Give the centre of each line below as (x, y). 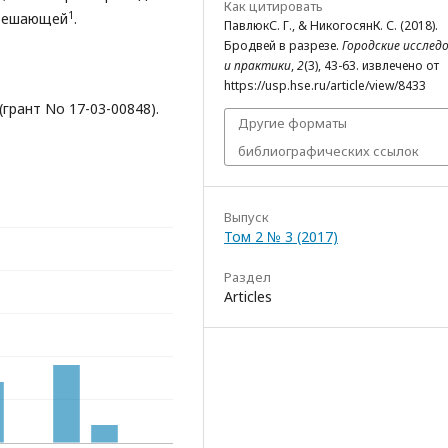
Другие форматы (292, 123)
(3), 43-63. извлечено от (371, 65)
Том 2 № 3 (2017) (281, 236)
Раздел (247, 277)
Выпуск (246, 217)
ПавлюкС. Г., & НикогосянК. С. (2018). (331, 25)
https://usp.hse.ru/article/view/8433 (325, 85)
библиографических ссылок (328, 151)
